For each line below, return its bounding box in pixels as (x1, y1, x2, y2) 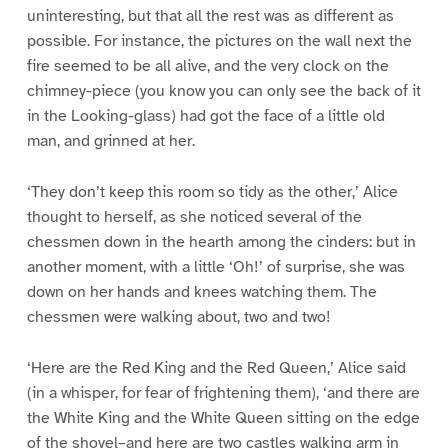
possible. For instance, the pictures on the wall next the (26, 30, 412, 51)
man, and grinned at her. (26, 130, 195, 151)
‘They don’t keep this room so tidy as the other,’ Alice (26, 181, 398, 202)
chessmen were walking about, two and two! (26, 306, 331, 327)
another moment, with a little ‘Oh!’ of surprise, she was (26, 256, 405, 277)
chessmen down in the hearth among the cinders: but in (26, 231, 416, 252)
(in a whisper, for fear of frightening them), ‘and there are (26, 382, 420, 403)
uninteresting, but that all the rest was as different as (26, 5, 394, 26)
